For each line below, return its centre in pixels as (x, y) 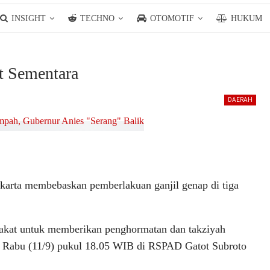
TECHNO (97, 18)
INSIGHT (29, 18)
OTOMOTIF (172, 18)
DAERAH (240, 100)
